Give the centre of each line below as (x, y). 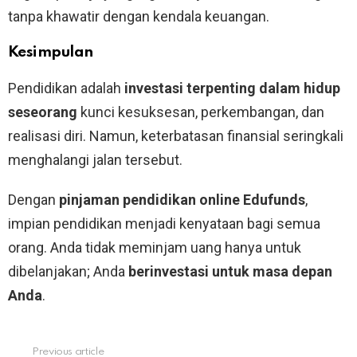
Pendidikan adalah (66, 88)
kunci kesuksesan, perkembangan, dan (201, 112)
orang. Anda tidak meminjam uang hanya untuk (155, 247)
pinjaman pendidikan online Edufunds (182, 199)
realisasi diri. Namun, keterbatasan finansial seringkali (176, 135)
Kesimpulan (51, 52)
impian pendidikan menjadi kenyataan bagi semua (164, 223)
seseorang (43, 112)
